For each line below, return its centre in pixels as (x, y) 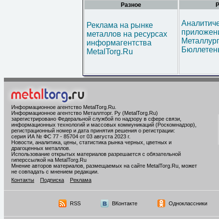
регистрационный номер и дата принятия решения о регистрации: (93, 131)
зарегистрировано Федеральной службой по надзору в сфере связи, (96, 119)
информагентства (119, 43)
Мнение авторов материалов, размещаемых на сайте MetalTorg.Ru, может (104, 166)
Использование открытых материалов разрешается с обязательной (96, 154)
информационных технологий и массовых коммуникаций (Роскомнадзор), (104, 125)
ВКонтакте (124, 203)
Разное (131, 5)
